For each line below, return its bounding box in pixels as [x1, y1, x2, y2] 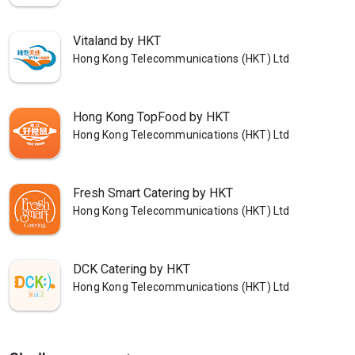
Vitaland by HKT [73, 33, 161, 48]
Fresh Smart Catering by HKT [73, 185, 233, 200]
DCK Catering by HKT [73, 261, 190, 277]
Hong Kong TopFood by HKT [73, 109, 230, 124]
